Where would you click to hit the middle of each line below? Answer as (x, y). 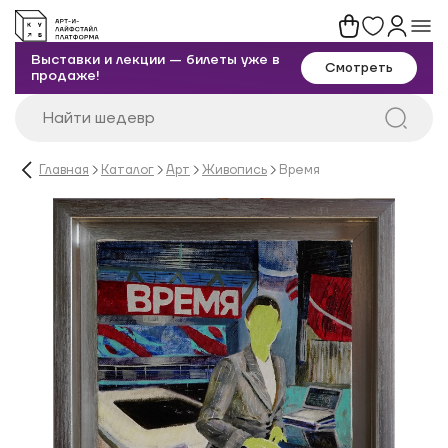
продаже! (65, 76)
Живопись (234, 169)
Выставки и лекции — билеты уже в (155, 60)
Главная (64, 169)
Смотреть (359, 68)
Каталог (127, 169)
